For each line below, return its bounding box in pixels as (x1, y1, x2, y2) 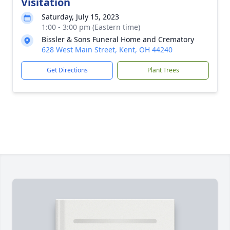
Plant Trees (147, 66, 179, 74)
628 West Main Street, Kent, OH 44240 (42, 45, 172, 54)
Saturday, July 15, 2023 (42, 12, 119, 22)
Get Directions (46, 66, 88, 74)
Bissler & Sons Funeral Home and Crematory (42, 34, 194, 44)
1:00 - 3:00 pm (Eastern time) (42, 22, 140, 32)
